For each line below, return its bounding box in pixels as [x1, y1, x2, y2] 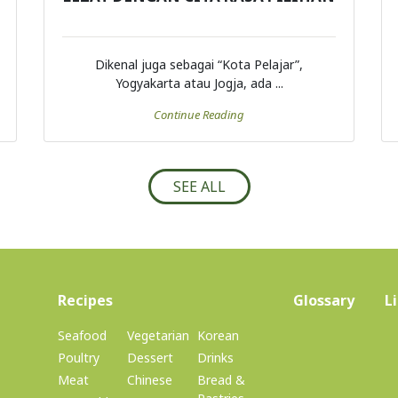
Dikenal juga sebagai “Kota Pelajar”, [95, 56, 303, 74]
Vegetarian [127, 327, 190, 345]
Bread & [196, 371, 245, 389]
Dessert [127, 349, 174, 367]
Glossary [293, 291, 354, 311]
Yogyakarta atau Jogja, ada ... [115, 75, 283, 92]
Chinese [127, 371, 173, 389]
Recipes [58, 291, 113, 311]
